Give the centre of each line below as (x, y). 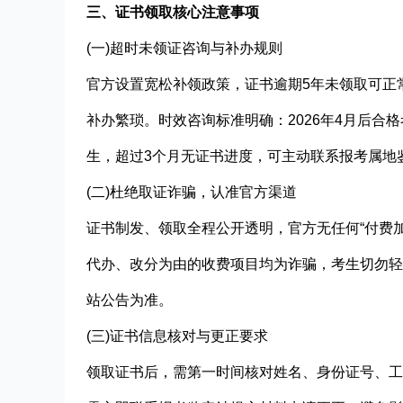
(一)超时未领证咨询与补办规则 (184, 48)
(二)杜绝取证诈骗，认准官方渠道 (192, 192)
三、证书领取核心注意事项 (173, 12)
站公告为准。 (130, 300)
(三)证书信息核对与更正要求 (177, 336)
